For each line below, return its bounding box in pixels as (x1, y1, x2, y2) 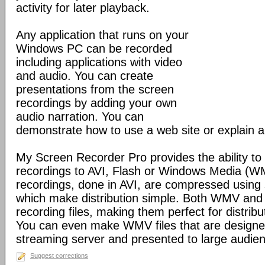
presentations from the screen (16, 83, 174, 96)
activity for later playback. (16, 1, 150, 14)
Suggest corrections (30, 252, 88, 259)
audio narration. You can (16, 110, 144, 123)
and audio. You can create (16, 69, 153, 82)
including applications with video (16, 56, 182, 69)
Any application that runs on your (16, 28, 189, 41)
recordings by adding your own (16, 96, 177, 109)
